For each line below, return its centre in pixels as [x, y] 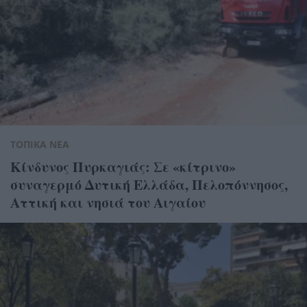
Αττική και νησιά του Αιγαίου [108, 203]
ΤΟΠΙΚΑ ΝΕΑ [40, 145]
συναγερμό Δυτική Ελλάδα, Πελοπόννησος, [149, 185]
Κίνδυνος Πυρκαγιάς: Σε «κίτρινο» [123, 167]
